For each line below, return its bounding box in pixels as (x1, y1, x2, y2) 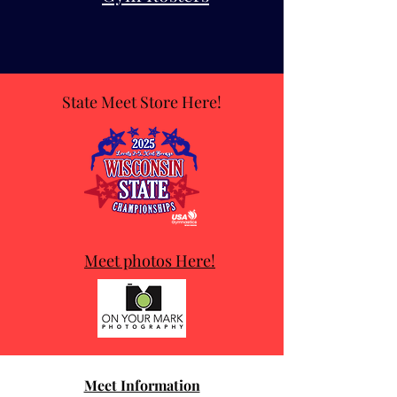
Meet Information (83, 376, 200, 394)
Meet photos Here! (84, 250, 215, 271)
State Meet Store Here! (62, 91, 222, 113)
